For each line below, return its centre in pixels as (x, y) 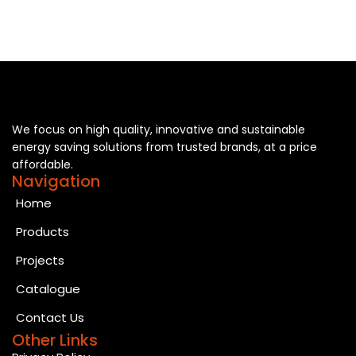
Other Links (55, 340)
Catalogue (48, 288)
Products (43, 231)
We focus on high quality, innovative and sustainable (159, 129)
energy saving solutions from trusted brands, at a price (164, 147)
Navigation (56, 181)
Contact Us (50, 317)
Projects (40, 260)
